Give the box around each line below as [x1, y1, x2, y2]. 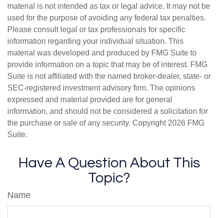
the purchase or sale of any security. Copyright [7, 119, 168, 127]
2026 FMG [168, 119, 204, 127]
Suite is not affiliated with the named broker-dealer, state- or [7, 72, 211, 80]
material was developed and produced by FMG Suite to [7, 49, 197, 57]
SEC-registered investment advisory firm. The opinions [7, 84, 195, 92]
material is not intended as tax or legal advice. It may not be [7, 2, 210, 10]
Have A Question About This [18, 155, 200, 170]
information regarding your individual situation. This [7, 37, 183, 45]
